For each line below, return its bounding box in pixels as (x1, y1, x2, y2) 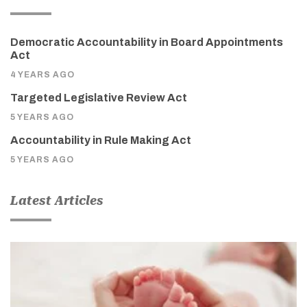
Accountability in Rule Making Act (10, 134, 191, 146)
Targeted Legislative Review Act (10, 91, 187, 103)
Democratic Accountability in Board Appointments (10, 36, 283, 48)
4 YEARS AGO (10, 69, 75, 79)
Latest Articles (10, 193, 103, 208)
